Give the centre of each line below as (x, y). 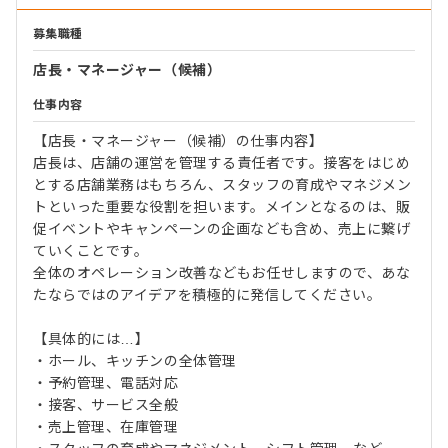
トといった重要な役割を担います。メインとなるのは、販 (222, 206)
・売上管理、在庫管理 (106, 426)
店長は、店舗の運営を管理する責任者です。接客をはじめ (222, 162)
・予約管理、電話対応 (106, 382)
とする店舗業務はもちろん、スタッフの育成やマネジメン (222, 184)
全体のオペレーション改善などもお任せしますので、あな (222, 272)
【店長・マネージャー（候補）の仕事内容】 (178, 140)
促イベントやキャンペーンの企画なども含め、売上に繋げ (222, 228)
